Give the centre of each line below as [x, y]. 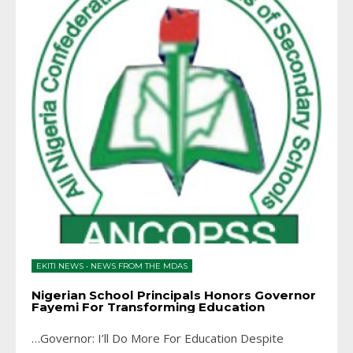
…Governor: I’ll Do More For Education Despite [158, 338]
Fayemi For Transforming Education [148, 307]
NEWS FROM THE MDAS [139, 266]
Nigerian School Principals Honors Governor [174, 295]
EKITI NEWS [60, 266]
